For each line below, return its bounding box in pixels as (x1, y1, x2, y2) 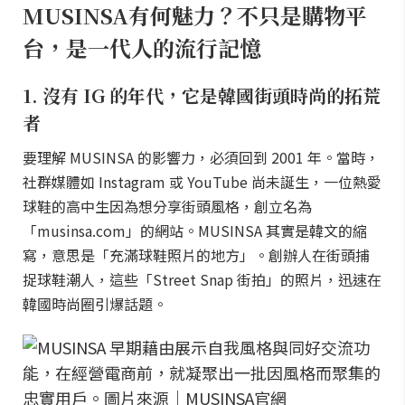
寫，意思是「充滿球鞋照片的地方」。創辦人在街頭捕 (23, 244, 370, 266)
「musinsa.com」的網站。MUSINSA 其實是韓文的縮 (23, 220, 367, 241)
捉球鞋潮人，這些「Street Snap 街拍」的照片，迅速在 (23, 268, 381, 290)
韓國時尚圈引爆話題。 (23, 293, 167, 315)
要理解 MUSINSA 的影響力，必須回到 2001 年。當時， (23, 146, 380, 168)
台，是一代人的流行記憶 (23, 32, 261, 63)
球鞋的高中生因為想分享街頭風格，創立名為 (23, 195, 312, 217)
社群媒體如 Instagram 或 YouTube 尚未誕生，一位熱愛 (23, 171, 381, 193)
